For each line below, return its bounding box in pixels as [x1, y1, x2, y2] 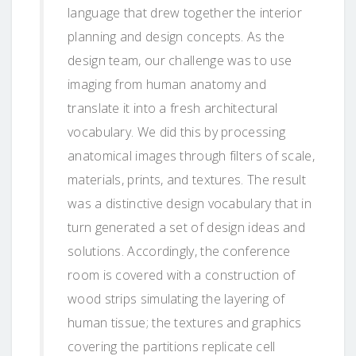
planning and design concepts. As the [68, 27, 284, 45]
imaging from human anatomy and [68, 75, 267, 93]
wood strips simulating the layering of [68, 289, 285, 308]
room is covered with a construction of [68, 265, 296, 284]
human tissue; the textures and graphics [68, 313, 302, 331]
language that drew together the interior [68, 3, 302, 21]
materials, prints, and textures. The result [68, 170, 306, 188]
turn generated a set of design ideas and [68, 218, 305, 236]
